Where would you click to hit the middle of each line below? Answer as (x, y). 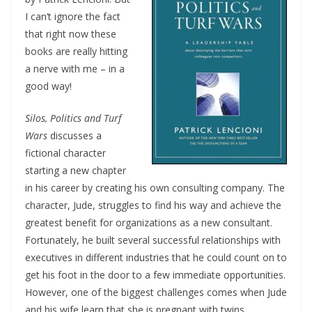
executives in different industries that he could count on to (156, 258)
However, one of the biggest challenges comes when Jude (156, 292)
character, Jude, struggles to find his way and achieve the (153, 205)
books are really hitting (76, 52)
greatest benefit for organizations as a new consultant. (149, 223)
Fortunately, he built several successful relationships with (153, 240)
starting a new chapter (76, 171)
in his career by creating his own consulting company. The (155, 188)
